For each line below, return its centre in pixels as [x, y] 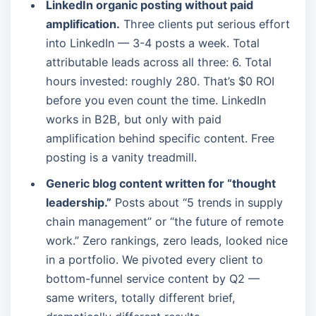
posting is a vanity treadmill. [121, 157]
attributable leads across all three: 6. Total [159, 62]
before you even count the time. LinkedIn [156, 100]
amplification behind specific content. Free [160, 138]
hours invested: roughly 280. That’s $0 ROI [160, 81]
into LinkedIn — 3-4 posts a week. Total [153, 43]
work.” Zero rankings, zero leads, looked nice [167, 241]
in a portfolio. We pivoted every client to [154, 260]
